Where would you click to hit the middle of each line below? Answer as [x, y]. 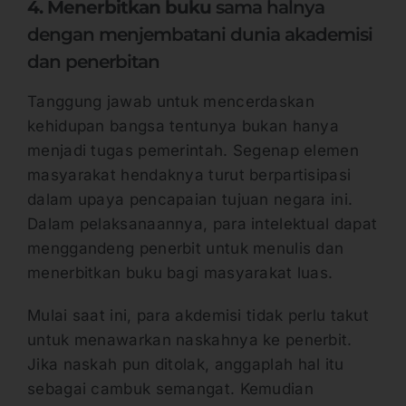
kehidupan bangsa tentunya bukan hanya [184, 126]
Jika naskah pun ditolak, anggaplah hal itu [186, 365]
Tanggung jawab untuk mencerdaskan [171, 102]
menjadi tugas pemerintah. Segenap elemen [193, 151]
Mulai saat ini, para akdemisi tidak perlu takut [198, 316]
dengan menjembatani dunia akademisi [200, 35]
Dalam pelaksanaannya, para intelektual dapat [203, 224]
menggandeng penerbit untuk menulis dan [186, 249]
